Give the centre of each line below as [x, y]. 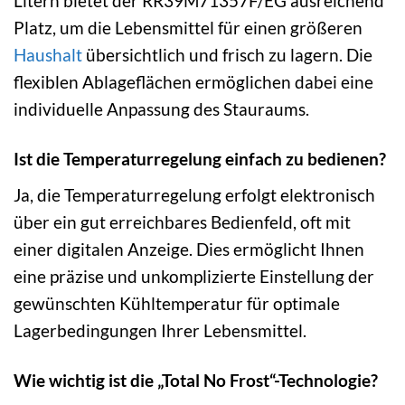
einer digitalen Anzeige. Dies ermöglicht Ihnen [189, 249]
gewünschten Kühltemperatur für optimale [177, 303]
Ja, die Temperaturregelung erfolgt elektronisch [194, 194]
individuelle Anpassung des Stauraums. [161, 109]
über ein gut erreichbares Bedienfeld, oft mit [182, 221]
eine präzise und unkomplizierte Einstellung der [194, 276]
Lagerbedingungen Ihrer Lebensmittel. [160, 330]
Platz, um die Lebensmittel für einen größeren [188, 28]
